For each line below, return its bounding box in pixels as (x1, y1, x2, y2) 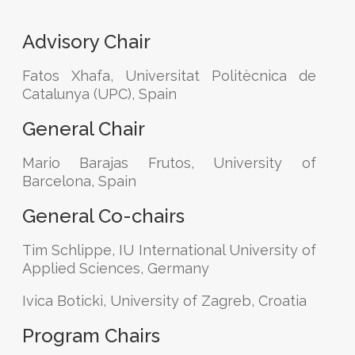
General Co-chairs (22, 204, 185, 227)
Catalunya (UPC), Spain (22, 86, 177, 102)
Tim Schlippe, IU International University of (22, 242, 316, 258)
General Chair (22, 117, 145, 140)
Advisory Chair (22, 30, 151, 53)
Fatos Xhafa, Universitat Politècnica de (22, 67, 316, 84)
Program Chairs (22, 324, 160, 347)
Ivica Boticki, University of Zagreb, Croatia (22, 292, 307, 309)
